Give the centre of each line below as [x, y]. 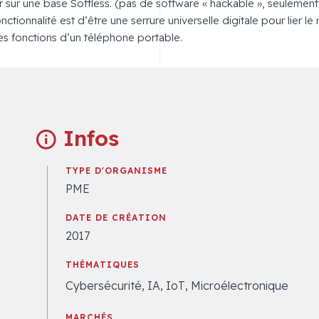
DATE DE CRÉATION [116, 218]
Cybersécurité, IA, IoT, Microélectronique [177, 286]
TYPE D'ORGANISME [116, 171]
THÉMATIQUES [102, 265]
